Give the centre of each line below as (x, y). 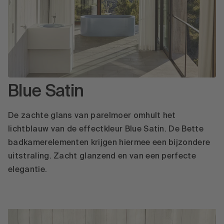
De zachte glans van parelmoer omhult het (92, 116)
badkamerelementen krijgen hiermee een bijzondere (109, 143)
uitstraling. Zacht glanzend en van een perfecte (102, 156)
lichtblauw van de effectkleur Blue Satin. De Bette (106, 129)
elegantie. (28, 170)
